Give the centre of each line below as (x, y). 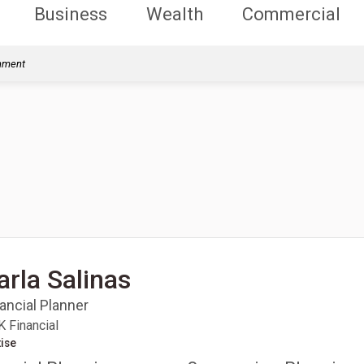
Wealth (175, 14)
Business (70, 14)
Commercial (291, 14)
